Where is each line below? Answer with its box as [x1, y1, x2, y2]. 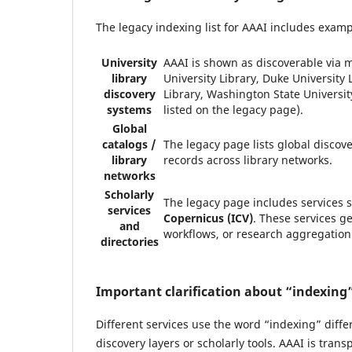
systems [107, 102, 152, 117]
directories [100, 234, 159, 249]
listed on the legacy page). [163, 102, 303, 117]
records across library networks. [163, 152, 332, 167]
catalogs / [102, 137, 156, 152]
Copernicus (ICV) [163, 211, 253, 225]
